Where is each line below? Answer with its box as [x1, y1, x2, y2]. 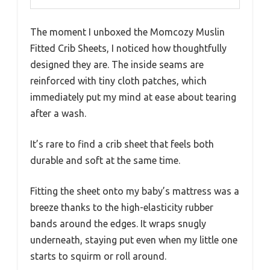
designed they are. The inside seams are [30, 58, 204, 70]
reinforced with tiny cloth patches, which [30, 75, 207, 86]
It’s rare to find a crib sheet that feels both [30, 138, 214, 149]
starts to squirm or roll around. [30, 250, 166, 262]
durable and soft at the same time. [30, 154, 180, 166]
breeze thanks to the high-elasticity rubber [30, 201, 213, 213]
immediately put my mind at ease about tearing [30, 91, 236, 102]
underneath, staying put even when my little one [30, 234, 237, 245]
